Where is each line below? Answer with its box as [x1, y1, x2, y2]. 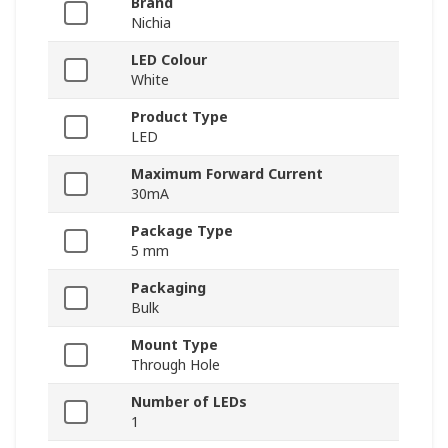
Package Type [131, 221, 233, 241]
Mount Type [131, 335, 218, 355]
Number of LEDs [131, 392, 247, 412]
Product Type [131, 107, 228, 127]
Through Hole [131, 355, 220, 375]
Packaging [131, 278, 206, 298]
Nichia [131, 13, 171, 33]
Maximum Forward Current [131, 164, 323, 184]
